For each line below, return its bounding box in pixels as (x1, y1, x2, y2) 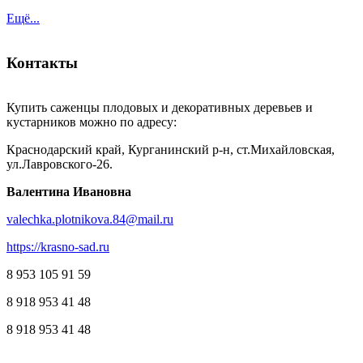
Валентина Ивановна (6, 184, 131, 199)
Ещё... (6, 11, 40, 26)
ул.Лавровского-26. (6, 156, 113, 171)
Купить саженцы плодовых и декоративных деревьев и (6, 100, 313, 114)
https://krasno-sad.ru (6, 239, 109, 254)
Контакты (6, 53, 78, 71)
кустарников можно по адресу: (6, 114, 177, 129)
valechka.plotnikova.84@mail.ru (6, 211, 173, 226)
